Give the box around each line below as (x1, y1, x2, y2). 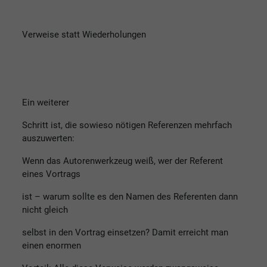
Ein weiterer (22, 97, 69, 108)
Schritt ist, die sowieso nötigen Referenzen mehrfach (22, 119, 232, 131)
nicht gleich (22, 204, 68, 215)
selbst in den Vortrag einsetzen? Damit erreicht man (22, 226, 228, 238)
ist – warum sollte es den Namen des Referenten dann (22, 191, 238, 202)
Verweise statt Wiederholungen (22, 29, 146, 40)
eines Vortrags (22, 168, 80, 179)
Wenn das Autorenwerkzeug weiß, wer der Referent (22, 155, 223, 166)
